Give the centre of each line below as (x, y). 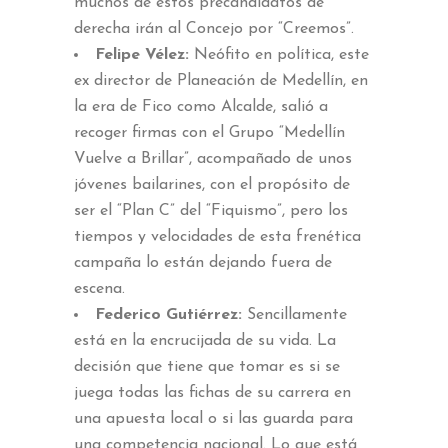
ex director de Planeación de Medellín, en (221, 80)
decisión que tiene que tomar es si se (207, 366)
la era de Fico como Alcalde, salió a (201, 106)
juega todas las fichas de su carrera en (212, 392)
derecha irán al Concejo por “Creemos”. (214, 28)
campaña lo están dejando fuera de (203, 262)
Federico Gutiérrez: (168, 314)
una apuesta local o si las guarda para (213, 418)
